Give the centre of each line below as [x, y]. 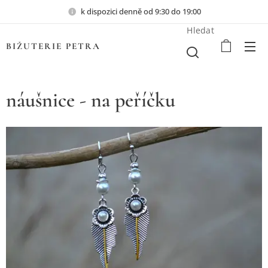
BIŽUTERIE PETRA [53, 46]
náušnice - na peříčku [91, 100]
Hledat [200, 30]
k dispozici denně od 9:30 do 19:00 [141, 11]
